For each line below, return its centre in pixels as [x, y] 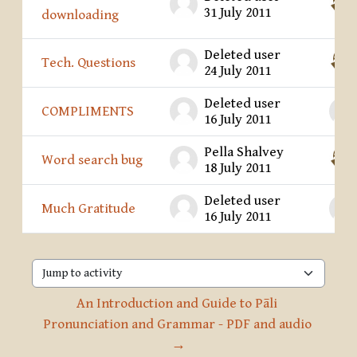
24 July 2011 [237, 71]
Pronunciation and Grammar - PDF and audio [177, 325]
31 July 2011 [237, 13]
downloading [80, 16]
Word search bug [92, 161]
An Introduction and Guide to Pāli [177, 304]
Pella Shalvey [244, 153]
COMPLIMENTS [88, 112]
